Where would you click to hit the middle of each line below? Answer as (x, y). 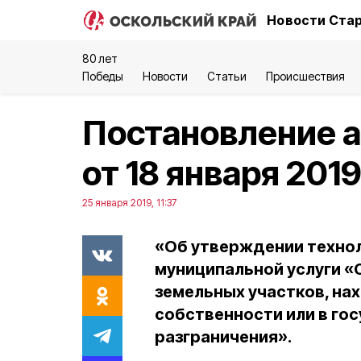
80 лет (100, 58)
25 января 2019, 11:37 (129, 203)
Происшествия (305, 76)
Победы (103, 76)
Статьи (227, 76)
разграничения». (223, 337)
